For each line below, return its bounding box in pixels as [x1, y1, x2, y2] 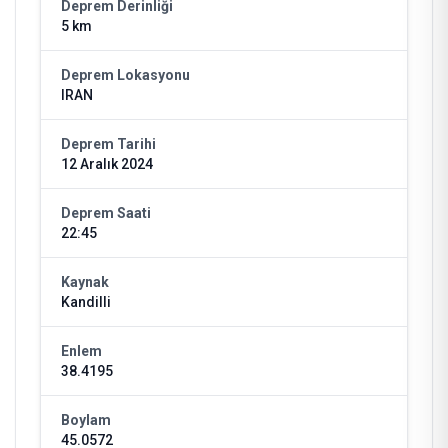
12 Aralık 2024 [61, 156, 153, 172]
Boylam [61, 412, 111, 428]
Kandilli [61, 294, 111, 310]
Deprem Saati [61, 205, 151, 221]
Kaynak [61, 274, 109, 290]
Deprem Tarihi [61, 136, 156, 152]
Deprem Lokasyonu [61, 67, 190, 83]
